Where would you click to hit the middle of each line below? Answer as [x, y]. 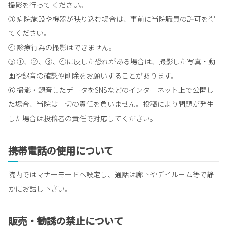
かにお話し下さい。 [40, 188]
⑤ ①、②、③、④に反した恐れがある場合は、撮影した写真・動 [112, 61]
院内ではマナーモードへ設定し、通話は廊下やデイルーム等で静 [111, 174]
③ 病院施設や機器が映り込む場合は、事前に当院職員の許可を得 [112, 19]
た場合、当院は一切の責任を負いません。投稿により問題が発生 [111, 104]
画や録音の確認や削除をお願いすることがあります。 [93, 75]
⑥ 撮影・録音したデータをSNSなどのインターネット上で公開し [111, 90]
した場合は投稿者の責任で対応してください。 [83, 118]
